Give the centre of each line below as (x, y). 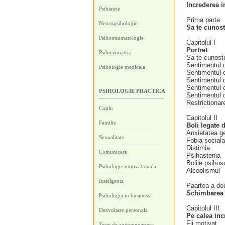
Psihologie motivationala (128, 166)
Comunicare (113, 152)
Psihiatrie (109, 9)
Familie (107, 123)
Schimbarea (205, 193)
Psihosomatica (115, 52)
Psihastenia (203, 155)
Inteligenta (111, 181)
